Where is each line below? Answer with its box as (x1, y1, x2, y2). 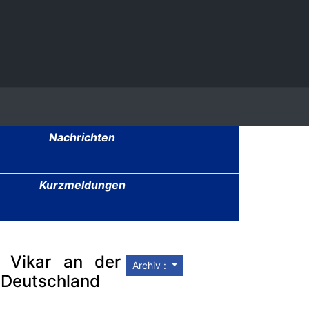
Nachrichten (49, 130, 116, 144)
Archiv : (132, 259, 170, 272)
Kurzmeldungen (39, 178, 126, 192)
